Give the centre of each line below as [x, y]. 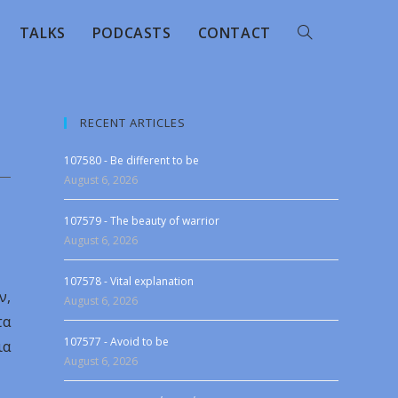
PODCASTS [131, 33]
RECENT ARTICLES [133, 123]
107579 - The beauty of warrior [142, 221]
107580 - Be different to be [132, 160]
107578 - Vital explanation [129, 281]
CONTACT [234, 33]
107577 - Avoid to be [117, 342]
